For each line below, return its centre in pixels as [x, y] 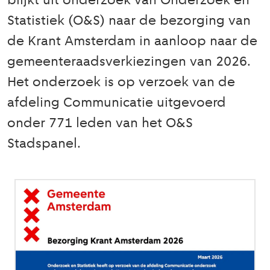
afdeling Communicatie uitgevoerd [117, 103]
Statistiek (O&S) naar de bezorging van [129, 21]
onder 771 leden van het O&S [100, 124]
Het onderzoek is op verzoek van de [121, 83]
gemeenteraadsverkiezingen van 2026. [129, 62]
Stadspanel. [44, 144]
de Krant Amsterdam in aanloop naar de [132, 42]
